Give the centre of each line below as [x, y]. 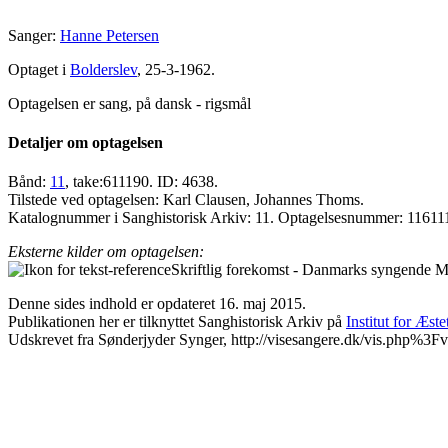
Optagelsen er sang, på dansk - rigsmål [129, 103]
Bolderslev [103, 69]
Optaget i [39, 69]
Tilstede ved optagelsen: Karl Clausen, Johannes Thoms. [186, 200]
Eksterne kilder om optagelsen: [106, 252]
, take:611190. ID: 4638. [141, 182]
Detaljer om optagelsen [85, 143]
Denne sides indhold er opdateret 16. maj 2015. [157, 304]
